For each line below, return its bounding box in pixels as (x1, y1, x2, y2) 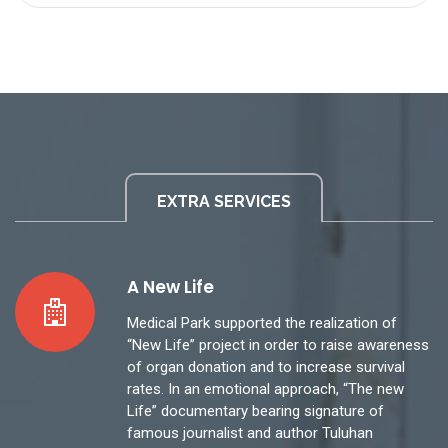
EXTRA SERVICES (157, 191, 291, 211)
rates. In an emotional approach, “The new (127, 379, 404, 398)
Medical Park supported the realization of (127, 313, 397, 332)
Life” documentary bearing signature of (127, 401, 384, 420)
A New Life (127, 274, 214, 299)
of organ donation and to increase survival (127, 357, 405, 376)
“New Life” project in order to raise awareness (127, 335, 429, 354)
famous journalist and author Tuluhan (127, 423, 373, 442)
